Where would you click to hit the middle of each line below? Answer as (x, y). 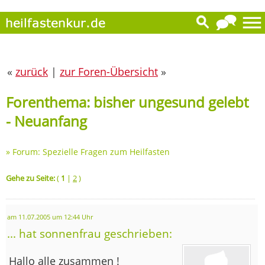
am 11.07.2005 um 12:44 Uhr (50, 217)
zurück (32, 72)
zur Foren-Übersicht (109, 72)
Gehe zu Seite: (30, 178)
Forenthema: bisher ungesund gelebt (127, 102)
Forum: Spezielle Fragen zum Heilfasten (91, 151)
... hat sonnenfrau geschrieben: (90, 233)
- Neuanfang (46, 121)
